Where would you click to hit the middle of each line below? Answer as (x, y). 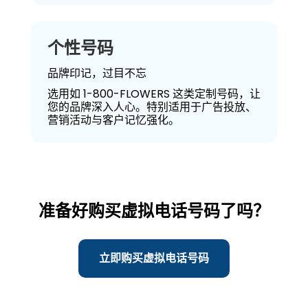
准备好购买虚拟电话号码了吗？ (154, 211)
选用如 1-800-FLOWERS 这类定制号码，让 (154, 94)
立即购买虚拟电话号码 (154, 258)
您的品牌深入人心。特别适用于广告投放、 (152, 107)
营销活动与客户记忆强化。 (113, 120)
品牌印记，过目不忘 (97, 73)
